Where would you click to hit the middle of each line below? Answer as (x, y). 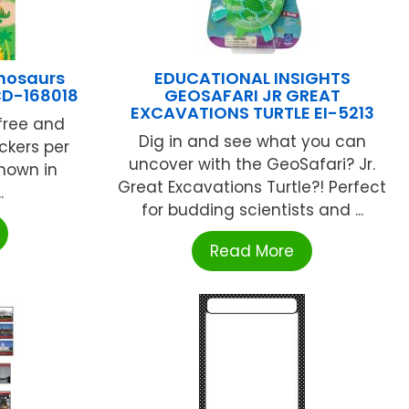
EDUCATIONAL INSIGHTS (252, 79)
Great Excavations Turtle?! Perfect (252, 188)
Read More (252, 252)
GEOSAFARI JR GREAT (252, 96)
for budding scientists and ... (252, 210)
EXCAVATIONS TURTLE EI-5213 (252, 113)
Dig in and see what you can (252, 142)
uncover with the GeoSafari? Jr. (252, 165)
